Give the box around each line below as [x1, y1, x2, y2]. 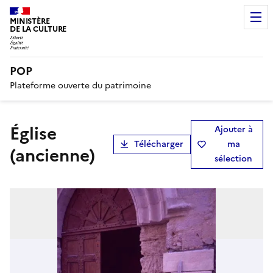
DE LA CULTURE [10, 23, 67, 35]
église [10, 120, 19, 146]
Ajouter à [214, 122, 253, 136]
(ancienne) [10, 142, 95, 168]
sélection [214, 152, 253, 165]
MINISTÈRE [10, 15, 50, 27]
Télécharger [133, 137, 183, 151]
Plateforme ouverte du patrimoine [10, 79, 151, 92]
